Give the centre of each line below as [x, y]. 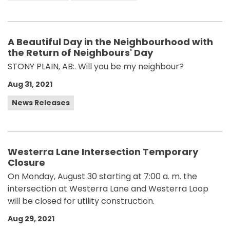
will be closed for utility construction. [81, 201]
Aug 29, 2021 [31, 219]
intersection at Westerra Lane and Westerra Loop [108, 189]
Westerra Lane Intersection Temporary [103, 152]
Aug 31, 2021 [30, 84]
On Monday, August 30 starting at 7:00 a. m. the [102, 176]
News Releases [41, 103]
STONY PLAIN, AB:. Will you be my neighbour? [96, 66]
